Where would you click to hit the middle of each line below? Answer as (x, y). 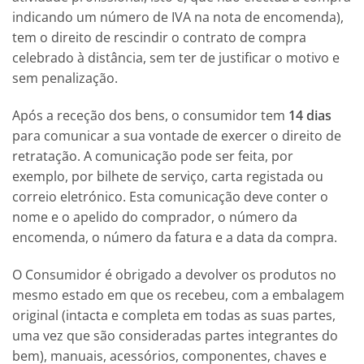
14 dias (310, 115)
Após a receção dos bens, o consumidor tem (150, 115)
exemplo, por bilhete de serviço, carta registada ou (168, 176)
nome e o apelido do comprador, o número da (155, 217)
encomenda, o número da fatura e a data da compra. (175, 237)
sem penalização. (65, 78)
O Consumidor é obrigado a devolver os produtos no (174, 274)
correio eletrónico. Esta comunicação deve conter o (170, 196)
